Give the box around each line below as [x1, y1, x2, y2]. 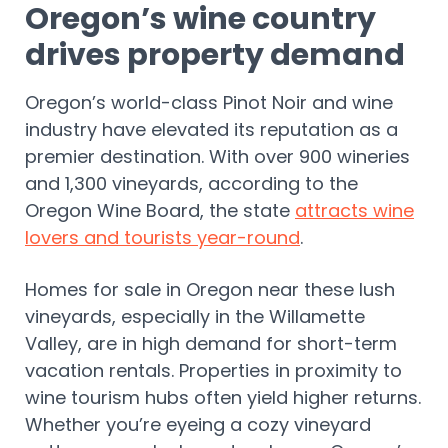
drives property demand [25, 34, 411, 77]
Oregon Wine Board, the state [25, 198, 295, 224]
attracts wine [295, 198, 414, 224]
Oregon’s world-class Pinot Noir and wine [25, 90, 393, 116]
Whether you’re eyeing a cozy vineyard [25, 412, 371, 438]
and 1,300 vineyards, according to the [25, 171, 358, 197]
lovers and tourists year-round [25, 225, 300, 251]
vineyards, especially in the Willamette [25, 304, 365, 330]
